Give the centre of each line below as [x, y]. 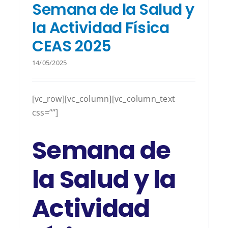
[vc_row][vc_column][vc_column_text [104, 98]
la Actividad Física [101, 28]
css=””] [45, 112]
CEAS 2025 [72, 46]
